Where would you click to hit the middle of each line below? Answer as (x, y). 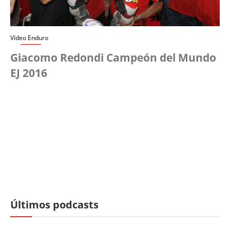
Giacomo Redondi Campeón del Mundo (113, 58)
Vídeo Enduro (29, 38)
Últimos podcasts (54, 205)
